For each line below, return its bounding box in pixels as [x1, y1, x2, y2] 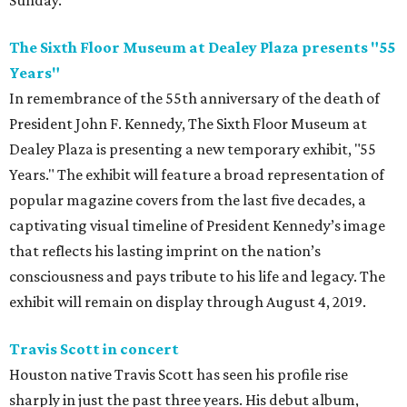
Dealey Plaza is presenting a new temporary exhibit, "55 [9, 140, 376, 159]
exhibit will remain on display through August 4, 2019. [9, 293, 366, 312]
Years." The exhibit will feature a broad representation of [9, 165, 384, 184]
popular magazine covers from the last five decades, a [9, 191, 366, 210]
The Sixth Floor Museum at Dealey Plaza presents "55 [9, 38, 395, 57]
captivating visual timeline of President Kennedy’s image [9, 216, 385, 235]
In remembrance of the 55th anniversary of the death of [9, 89, 380, 108]
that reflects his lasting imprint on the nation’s [9, 242, 321, 261]
